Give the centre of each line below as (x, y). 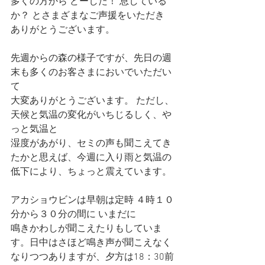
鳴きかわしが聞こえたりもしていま (86, 229)
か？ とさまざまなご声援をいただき (88, 16)
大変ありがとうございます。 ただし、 (92, 101)
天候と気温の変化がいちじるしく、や (91, 115)
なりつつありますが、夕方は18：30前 (92, 257)
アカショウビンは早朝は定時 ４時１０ (92, 201)
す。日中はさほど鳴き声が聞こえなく (91, 243)
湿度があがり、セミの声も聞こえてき (91, 144)
